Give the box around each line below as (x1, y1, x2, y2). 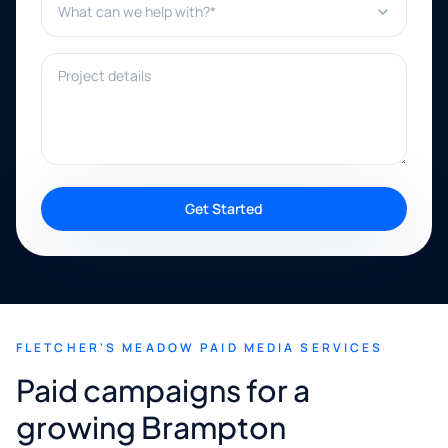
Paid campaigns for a (16, 371, 310, 409)
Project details (40, 53, 145, 75)
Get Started (185, 199, 263, 218)
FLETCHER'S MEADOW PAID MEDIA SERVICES (16, 339, 384, 356)
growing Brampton (16, 408, 286, 446)
